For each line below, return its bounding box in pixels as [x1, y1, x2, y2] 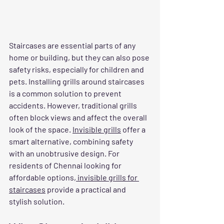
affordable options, [9, 172, 76, 182]
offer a [121, 124, 147, 134]
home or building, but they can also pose [9, 52, 151, 62]
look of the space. [9, 124, 72, 134]
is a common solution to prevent [9, 88, 123, 98]
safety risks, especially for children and [9, 64, 145, 74]
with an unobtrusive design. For [9, 148, 121, 158]
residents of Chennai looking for [9, 160, 123, 170]
